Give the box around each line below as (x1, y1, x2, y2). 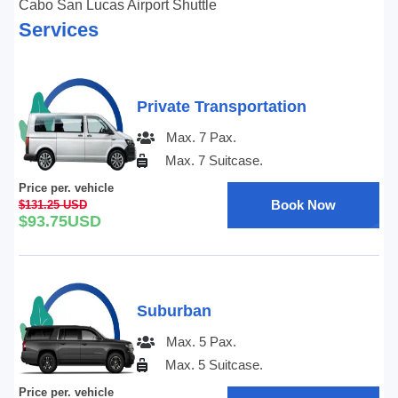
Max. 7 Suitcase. (164, 153, 263, 168)
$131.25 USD (18, 198, 87, 211)
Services (18, 19, 99, 41)
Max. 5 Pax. (165, 334, 236, 349)
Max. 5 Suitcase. (164, 357, 263, 372)
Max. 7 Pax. (165, 130, 236, 145)
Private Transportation (136, 98, 306, 115)
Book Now (271, 197, 337, 212)
